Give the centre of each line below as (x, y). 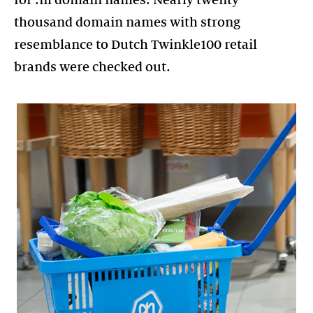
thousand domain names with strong (127, 22)
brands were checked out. (92, 67)
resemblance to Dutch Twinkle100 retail (136, 44)
